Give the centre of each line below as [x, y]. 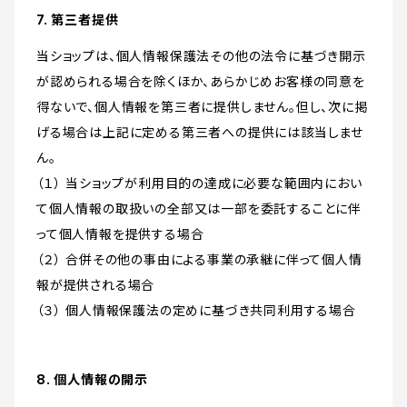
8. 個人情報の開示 [93, 380]
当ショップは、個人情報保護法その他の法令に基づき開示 [201, 56]
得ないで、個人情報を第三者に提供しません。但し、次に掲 [202, 107]
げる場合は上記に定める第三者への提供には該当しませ [200, 133]
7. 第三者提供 [78, 20]
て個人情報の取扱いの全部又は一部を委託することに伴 [199, 209]
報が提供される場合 [96, 285]
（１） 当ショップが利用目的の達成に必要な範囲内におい [199, 184]
